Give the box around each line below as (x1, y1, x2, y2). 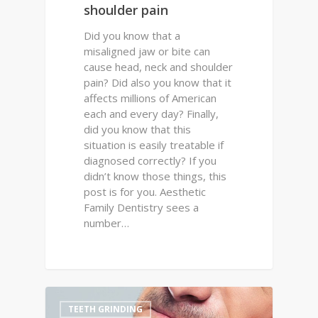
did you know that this (84, 121, 192, 136)
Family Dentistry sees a (84, 199, 199, 214)
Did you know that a (84, 28, 181, 43)
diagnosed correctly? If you (84, 153, 217, 168)
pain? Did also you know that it (84, 75, 232, 89)
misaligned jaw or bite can (84, 43, 211, 58)
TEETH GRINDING (68, 303, 143, 316)
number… (84, 215, 130, 230)
